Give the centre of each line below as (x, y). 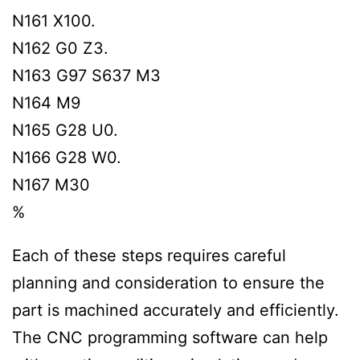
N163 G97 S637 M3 (86, 75)
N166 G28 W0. (67, 157)
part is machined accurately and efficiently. (176, 310)
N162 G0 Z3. (60, 48)
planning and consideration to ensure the (168, 282)
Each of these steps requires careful (149, 255)
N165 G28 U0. (65, 130)
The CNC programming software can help (170, 337)
